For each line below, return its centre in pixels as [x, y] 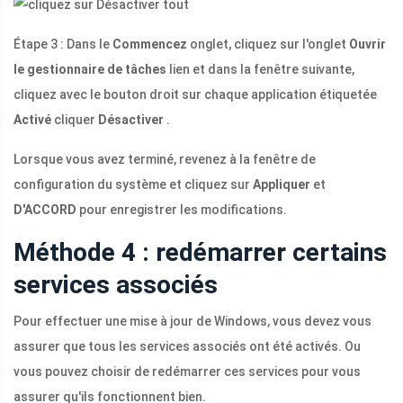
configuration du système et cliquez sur [133, 185]
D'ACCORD [45, 210]
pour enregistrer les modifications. [182, 210]
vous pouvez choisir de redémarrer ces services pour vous [187, 372]
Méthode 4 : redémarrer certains [200, 253]
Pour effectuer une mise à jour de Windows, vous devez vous [193, 322]
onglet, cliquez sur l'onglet [268, 45]
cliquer [75, 120]
